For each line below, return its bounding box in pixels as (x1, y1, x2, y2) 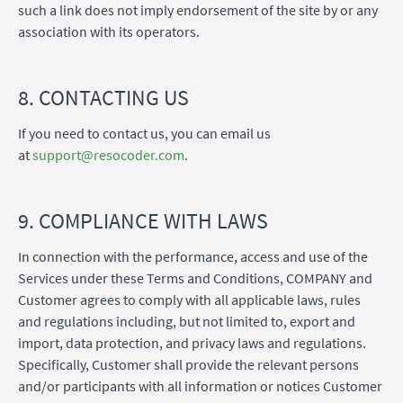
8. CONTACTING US (18, 83, 189, 112)
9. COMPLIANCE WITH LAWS (18, 206, 268, 235)
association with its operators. (18, 22, 200, 40)
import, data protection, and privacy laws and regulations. (18, 333, 366, 352)
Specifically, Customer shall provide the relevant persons (18, 354, 359, 373)
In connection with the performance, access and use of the (18, 246, 368, 265)
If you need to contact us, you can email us (18, 123, 271, 142)
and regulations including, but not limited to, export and (18, 311, 355, 330)
